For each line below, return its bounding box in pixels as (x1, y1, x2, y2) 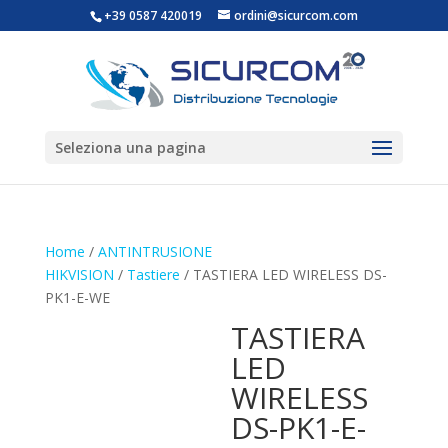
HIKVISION (44, 265, 114, 284)
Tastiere (126, 265, 180, 284)
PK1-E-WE (44, 288, 110, 307)
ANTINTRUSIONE (97, 242, 212, 261)
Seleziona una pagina (54, 138, 206, 157)
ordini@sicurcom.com (233, 7, 358, 24)
